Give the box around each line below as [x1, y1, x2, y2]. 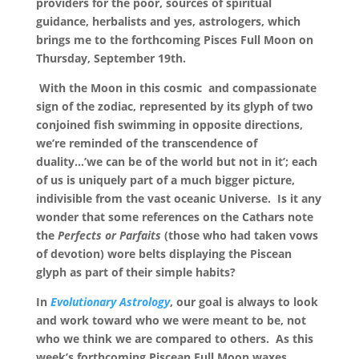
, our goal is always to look [169, 294, 318, 309]
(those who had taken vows [163, 228, 318, 243]
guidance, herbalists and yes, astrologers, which [35, 14, 301, 29]
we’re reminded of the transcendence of [35, 135, 257, 151]
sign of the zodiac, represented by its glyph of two [35, 99, 313, 114]
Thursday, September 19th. [35, 50, 186, 66]
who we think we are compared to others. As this [35, 331, 313, 346]
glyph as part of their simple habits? [35, 264, 236, 280]
